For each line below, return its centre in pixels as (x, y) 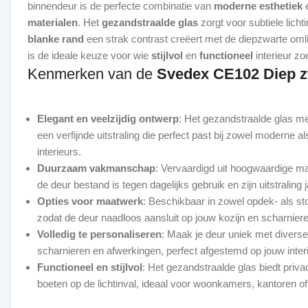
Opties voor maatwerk (90, 201)
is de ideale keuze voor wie (89, 55)
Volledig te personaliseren (99, 234)
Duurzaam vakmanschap (96, 168)
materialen (53, 22)
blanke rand (56, 39)
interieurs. (59, 152)
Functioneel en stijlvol (90, 267)
